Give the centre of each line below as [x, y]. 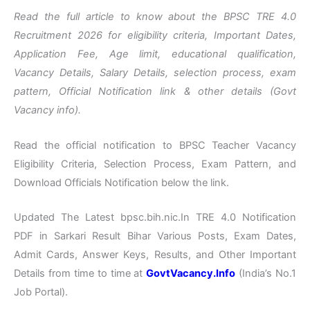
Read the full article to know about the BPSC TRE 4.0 [155, 17]
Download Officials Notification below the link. [121, 182]
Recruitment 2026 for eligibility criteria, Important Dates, [155, 36]
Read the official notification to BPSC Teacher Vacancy [155, 145]
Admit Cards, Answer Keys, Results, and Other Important [155, 255]
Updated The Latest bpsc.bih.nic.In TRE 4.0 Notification [155, 218]
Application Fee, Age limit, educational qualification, [155, 54]
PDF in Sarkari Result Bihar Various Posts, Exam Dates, [155, 236]
